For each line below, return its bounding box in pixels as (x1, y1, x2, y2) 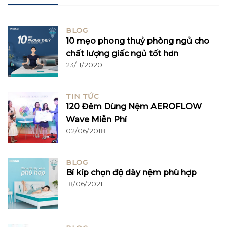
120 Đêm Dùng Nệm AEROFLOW (66, 102, 202, 112)
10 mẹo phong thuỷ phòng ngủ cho (66, 36, 209, 46)
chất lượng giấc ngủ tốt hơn (66, 49, 178, 59)
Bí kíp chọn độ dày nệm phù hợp (66, 168, 197, 178)
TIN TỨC (66, 92, 99, 101)
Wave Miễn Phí (66, 115, 127, 125)
